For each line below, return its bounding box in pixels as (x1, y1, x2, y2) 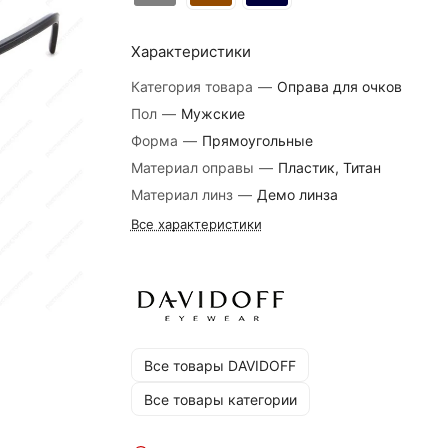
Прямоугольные (197, 132, 313, 149)
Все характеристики (130, 216, 262, 232)
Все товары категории (143, 390, 297, 408)
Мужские (176, 105, 245, 122)
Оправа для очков (272, 78, 402, 95)
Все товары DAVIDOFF (143, 356, 296, 374)
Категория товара (130, 78, 257, 95)
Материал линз (130, 186, 237, 203)
